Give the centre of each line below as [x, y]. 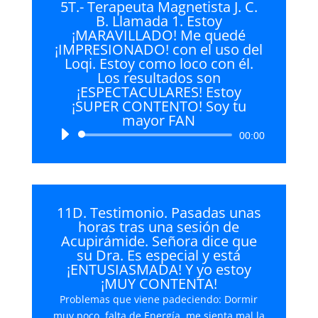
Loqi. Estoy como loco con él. [159, 64]
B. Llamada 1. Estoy [159, 21]
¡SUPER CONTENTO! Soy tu [159, 106]
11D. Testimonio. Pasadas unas [159, 213]
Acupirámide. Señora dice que [159, 241]
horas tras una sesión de [159, 227]
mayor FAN [159, 120]
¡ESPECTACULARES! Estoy [159, 92]
